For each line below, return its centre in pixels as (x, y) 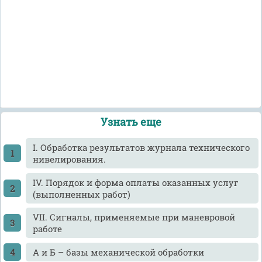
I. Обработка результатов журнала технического (141, 148)
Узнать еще (131, 122)
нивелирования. (69, 159)
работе (47, 229)
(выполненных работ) (81, 194)
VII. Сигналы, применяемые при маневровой (134, 217)
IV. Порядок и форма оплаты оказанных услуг (135, 182)
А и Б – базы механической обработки (118, 252)
